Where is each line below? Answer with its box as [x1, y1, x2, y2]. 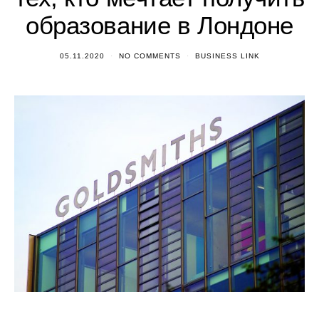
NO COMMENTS [118, 52, 181, 60]
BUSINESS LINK [194, 52, 260, 60]
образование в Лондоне [26, 11, 293, 39]
